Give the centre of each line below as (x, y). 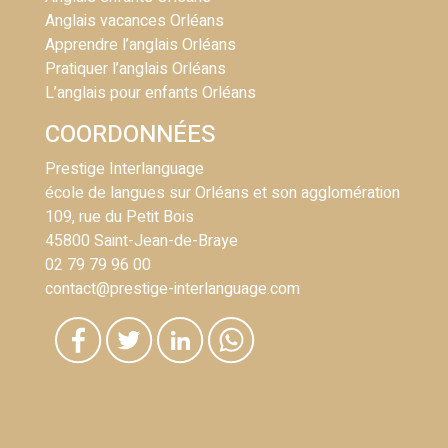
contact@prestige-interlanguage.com (172, 288)
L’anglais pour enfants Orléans (150, 92)
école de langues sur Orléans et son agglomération (222, 192)
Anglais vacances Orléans (134, 20)
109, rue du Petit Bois (119, 216)
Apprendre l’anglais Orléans (140, 44)
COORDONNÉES (130, 134)
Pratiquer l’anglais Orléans (135, 68)
